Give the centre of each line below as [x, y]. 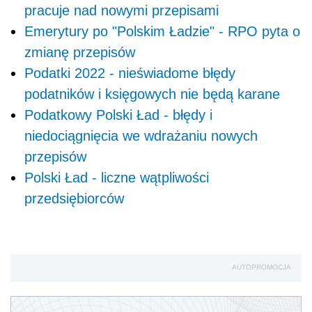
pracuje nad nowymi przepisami [122, 10]
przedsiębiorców [74, 198]
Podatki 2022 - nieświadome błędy [130, 73]
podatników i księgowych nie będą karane [152, 94]
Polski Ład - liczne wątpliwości [117, 177]
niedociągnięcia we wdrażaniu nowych [141, 135]
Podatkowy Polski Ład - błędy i [118, 115]
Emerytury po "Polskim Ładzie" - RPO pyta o [162, 31]
